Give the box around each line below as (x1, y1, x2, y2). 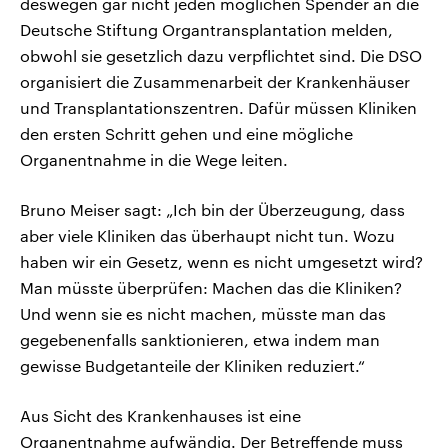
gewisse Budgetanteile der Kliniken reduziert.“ (20, 356, 365, 376)
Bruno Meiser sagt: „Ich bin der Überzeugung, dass (20, 200, 405, 220)
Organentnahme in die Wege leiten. (20, 150, 288, 170)
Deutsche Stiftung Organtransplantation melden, (20, 20, 393, 40)
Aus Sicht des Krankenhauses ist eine (20, 406, 301, 426)
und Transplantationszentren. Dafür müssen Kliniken (20, 98, 417, 118)
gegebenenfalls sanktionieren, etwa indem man (20, 330, 380, 350)
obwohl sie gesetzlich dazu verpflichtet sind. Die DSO (20, 46, 422, 66)
